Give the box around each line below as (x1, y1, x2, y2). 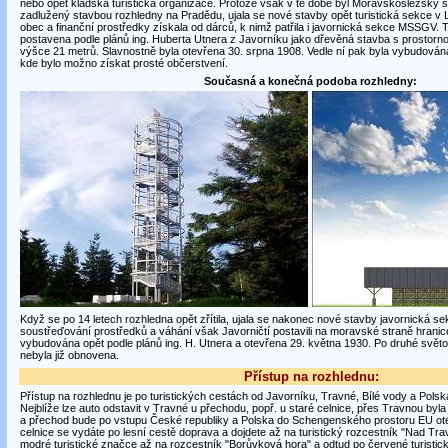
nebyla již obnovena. (19, 349, 119, 361)
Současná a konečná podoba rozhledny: (204, 75, 417, 87)
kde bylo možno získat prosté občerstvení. (19, 57, 228, 69)
